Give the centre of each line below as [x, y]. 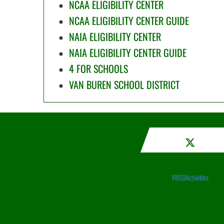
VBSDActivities [190, 177]
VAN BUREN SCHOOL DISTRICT [124, 84]
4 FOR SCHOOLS [98, 68]
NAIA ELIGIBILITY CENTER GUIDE [128, 52]
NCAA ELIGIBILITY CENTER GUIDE [129, 20]
